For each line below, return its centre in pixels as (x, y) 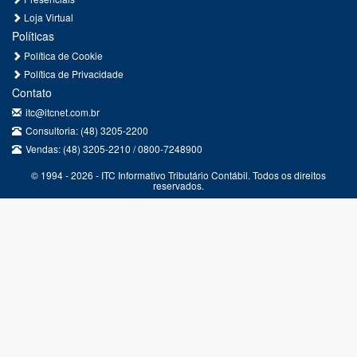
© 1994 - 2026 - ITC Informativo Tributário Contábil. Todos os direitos (178, 175)
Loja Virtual (47, 18)
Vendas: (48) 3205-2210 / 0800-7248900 (114, 149)
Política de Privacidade (73, 74)
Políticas (33, 36)
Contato (32, 93)
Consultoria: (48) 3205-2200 (87, 131)
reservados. (178, 186)
